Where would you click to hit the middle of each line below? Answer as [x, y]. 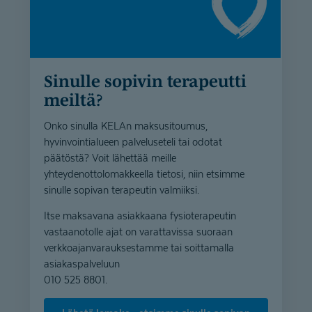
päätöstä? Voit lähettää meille [110, 157]
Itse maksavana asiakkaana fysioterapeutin [140, 215]
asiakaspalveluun [82, 263]
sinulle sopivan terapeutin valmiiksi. [122, 189]
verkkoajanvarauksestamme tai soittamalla [139, 247]
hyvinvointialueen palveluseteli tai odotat [133, 141]
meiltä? [73, 100]
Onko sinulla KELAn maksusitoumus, [126, 125]
